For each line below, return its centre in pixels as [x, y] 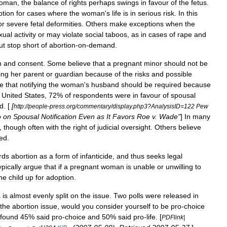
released [177, 196]
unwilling [179, 167]
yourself [138, 206]
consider [109, 206]
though [15, 127]
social [94, 34]
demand [102, 45]
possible [179, 74]
